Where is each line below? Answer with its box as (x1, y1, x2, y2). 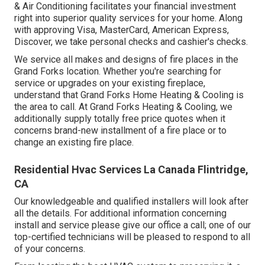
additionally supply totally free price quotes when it (14, 112, 225, 124)
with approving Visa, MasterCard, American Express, (14, 24, 229, 35)
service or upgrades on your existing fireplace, (14, 77, 205, 89)
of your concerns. (14, 243, 85, 254)
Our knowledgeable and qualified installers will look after (14, 195, 248, 207)
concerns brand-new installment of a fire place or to (14, 124, 227, 136)
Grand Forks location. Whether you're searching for (14, 65, 221, 77)
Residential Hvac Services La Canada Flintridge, (14, 163, 248, 176)
